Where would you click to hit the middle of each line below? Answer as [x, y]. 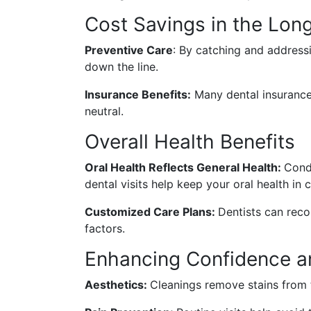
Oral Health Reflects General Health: [184, 168]
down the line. [121, 67]
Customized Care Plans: [151, 212]
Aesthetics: [117, 285]
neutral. [104, 111]
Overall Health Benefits [190, 142]
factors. [105, 229]
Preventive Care [129, 50]
